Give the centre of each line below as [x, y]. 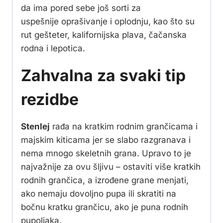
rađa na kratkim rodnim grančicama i [124, 126]
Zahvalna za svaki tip [103, 75]
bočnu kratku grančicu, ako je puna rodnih [105, 207]
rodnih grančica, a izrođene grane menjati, [105, 180]
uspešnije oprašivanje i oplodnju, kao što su [108, 21]
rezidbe [50, 99]
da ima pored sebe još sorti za [81, 8]
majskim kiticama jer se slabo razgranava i [106, 140]
